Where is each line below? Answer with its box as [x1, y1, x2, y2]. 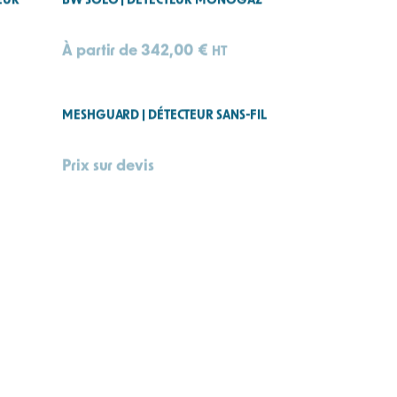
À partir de [62, 51, 141, 71]
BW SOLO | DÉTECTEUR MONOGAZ [62, 4, 262, 20]
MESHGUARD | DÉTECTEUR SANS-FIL [62, 120, 268, 136]
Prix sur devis [62, 167, 154, 186]
